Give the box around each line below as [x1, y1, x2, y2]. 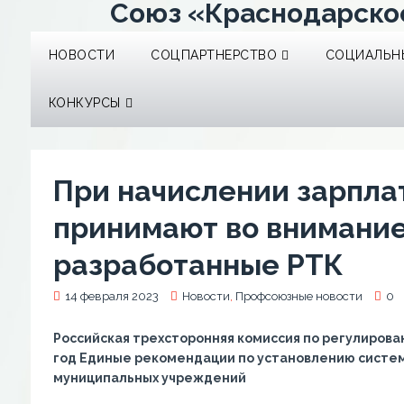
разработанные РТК [52, 248, 344, 281]
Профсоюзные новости [234, 289, 363, 303]
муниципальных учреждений [52, 371, 246, 385]
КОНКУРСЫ [48, 96, 121, 110]
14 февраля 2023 [64, 289, 159, 303]
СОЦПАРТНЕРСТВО [151, 48, 278, 62]
